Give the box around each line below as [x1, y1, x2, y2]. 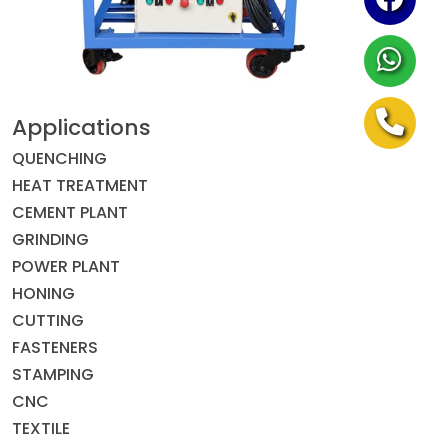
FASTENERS [12, 336, 98, 359]
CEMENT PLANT [12, 201, 128, 224]
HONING [12, 282, 75, 305]
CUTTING [12, 309, 84, 332]
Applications [12, 112, 151, 143]
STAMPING [12, 363, 94, 386]
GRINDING [12, 228, 89, 251]
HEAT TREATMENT [12, 174, 148, 197]
